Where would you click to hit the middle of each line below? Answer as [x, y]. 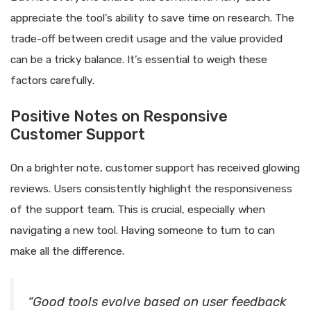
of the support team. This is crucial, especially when [138, 209]
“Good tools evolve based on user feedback [157, 302]
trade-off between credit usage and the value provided [146, 39]
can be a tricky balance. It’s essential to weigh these [139, 60]
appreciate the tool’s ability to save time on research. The [152, 18]
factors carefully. [52, 81]
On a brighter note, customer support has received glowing [155, 168]
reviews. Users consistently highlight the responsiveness [151, 188]
